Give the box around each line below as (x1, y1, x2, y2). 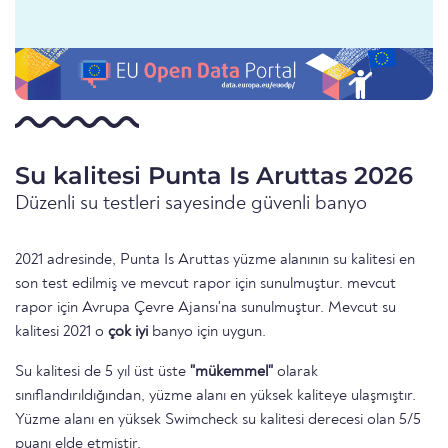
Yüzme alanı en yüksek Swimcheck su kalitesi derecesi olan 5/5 (15, 412, 421, 429)
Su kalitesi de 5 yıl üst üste (15, 364, 190, 381)
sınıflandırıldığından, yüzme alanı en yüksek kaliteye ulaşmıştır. (15, 388, 416, 405)
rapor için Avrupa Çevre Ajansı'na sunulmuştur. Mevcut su (15, 300, 396, 317)
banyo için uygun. (148, 324, 266, 341)
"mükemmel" (190, 364, 273, 381)
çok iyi (108, 324, 148, 341)
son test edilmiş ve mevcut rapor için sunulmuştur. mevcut (15, 276, 396, 293)
